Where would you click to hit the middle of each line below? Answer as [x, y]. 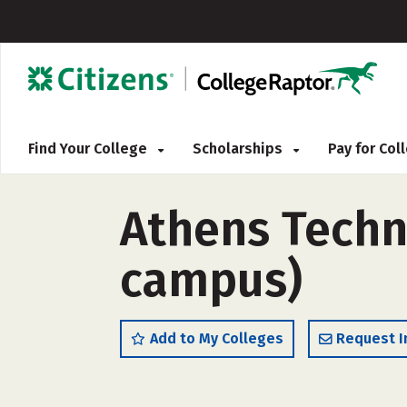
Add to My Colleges [217, 338]
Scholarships [239, 149]
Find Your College [89, 149]
